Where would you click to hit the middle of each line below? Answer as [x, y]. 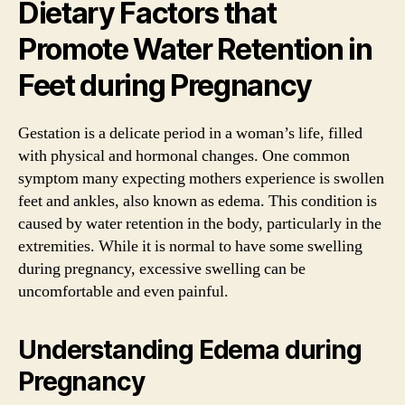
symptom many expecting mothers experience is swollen [201, 178]
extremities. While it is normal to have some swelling [190, 246]
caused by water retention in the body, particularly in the [200, 223]
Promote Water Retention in [195, 49]
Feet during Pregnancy [165, 85]
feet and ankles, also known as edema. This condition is [198, 201]
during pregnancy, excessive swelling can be [162, 268]
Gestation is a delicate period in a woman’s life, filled [190, 133]
